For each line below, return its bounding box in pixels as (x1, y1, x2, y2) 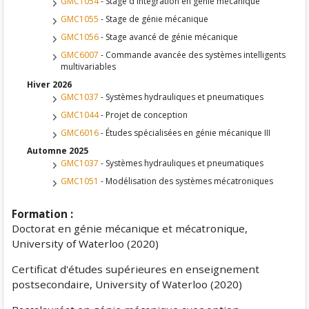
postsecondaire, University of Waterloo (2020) (12, 277, 243, 292)
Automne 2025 (27, 145, 89, 157)
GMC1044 (61, 109, 99, 121)
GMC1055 (61, 13, 99, 25)
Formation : (12, 207, 74, 221)
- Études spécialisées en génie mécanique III (99, 127, 271, 139)
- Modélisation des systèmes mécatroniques (99, 175, 274, 187)
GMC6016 (61, 127, 99, 139)
